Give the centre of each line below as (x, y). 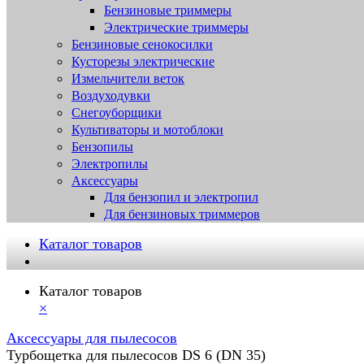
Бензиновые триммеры (168, 11)
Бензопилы (102, 147)
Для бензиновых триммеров (182, 214)
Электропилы (110, 164)
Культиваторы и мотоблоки (147, 130)
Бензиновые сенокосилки (142, 45)
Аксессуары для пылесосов (92, 338)
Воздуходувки (111, 96)
